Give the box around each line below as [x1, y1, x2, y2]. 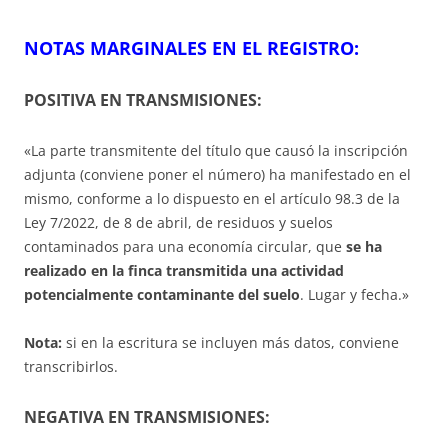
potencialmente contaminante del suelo [24, 284, 300, 304]
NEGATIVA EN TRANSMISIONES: [24, 405, 270, 428]
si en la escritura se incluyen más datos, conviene [62, 332, 399, 352]
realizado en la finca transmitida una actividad [24, 260, 344, 280]
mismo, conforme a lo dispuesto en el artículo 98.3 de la [24, 188, 400, 208]
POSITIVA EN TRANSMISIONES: [24, 88, 262, 111]
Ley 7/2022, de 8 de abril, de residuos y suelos [24, 212, 333, 232]
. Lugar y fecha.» [300, 284, 409, 304]
